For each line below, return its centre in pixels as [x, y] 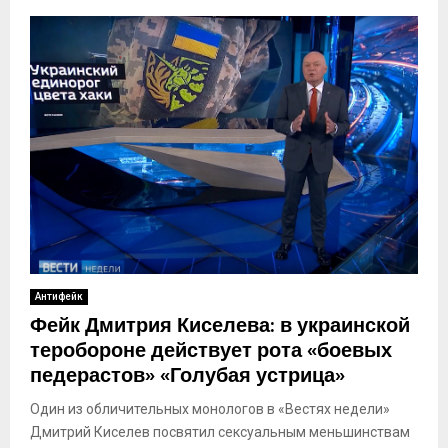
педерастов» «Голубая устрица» [187, 376]
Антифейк [59, 297]
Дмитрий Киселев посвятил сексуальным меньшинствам [220, 432]
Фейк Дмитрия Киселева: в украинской [220, 326]
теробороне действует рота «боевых [211, 351]
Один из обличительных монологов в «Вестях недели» [210, 409]
